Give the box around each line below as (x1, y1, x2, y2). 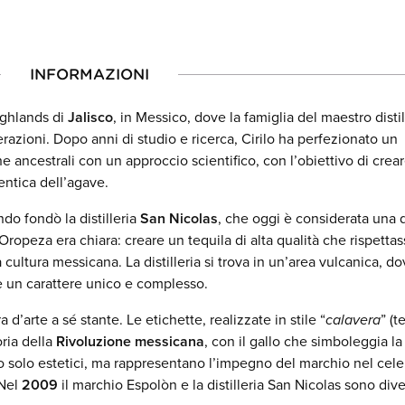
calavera (325, 309, 381, 331)
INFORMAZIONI (29, 65, 149, 84)
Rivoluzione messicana (56, 331, 204, 353)
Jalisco (68, 107, 113, 128)
